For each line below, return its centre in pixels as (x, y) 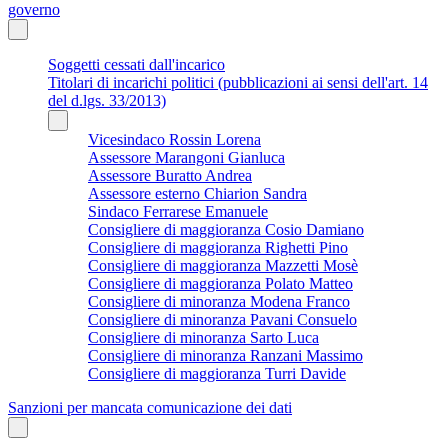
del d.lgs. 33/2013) (107, 100)
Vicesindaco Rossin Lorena (174, 139)
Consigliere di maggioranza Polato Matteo (220, 283)
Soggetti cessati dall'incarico (136, 64)
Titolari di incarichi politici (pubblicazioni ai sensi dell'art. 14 (238, 82)
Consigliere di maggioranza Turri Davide (217, 373)
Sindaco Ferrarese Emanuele (178, 211)
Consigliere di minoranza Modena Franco (219, 301)
